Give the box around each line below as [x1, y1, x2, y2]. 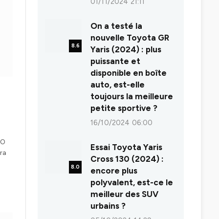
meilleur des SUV [90, 189, 158, 199]
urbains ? [90, 201, 126, 211]
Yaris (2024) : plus [90, 44, 161, 55]
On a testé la [90, 21, 142, 31]
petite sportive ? [90, 103, 157, 113]
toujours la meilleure [90, 91, 173, 102]
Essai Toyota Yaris [90, 142, 162, 153]
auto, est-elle [90, 80, 145, 90]
